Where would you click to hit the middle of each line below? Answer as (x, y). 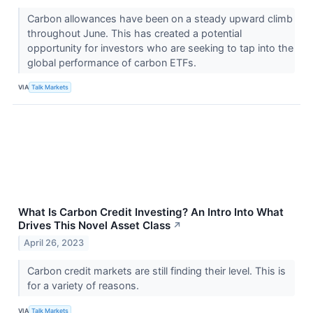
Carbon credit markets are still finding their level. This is (156, 271)
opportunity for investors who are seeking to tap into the (160, 48)
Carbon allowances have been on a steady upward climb (160, 18)
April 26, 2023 (54, 243)
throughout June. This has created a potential (134, 33)
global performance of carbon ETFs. (113, 62)
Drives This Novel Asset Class (94, 225)
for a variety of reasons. (84, 286)
